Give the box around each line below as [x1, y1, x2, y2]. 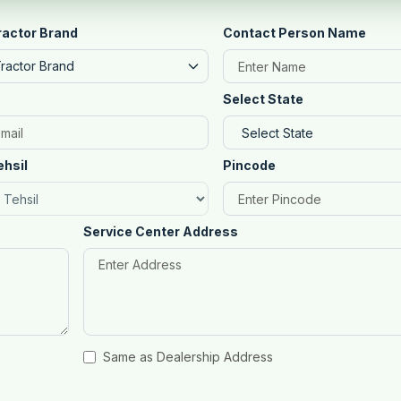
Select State [222, 91, 303, 107]
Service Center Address [82, 224, 238, 239]
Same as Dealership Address [102, 349, 273, 364]
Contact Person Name [222, 25, 366, 40]
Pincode [222, 158, 276, 173]
